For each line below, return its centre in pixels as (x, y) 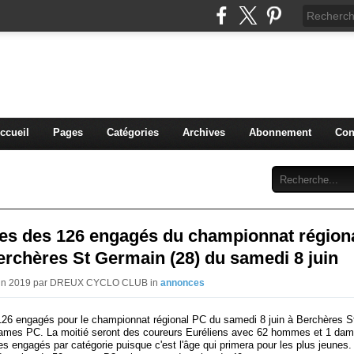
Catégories (132, 132)
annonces (183, 283)
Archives (203, 132)
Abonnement (280, 132)
